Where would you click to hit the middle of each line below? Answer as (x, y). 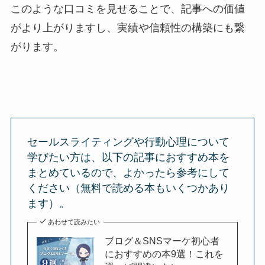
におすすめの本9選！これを (164, 253)
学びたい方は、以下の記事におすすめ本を (128, 157)
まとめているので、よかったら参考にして (128, 172)
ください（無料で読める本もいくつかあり (128, 188)
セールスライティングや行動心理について (128, 142)
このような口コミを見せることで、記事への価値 (127, 9)
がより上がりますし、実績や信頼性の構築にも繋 (127, 28)
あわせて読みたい (74, 222)
